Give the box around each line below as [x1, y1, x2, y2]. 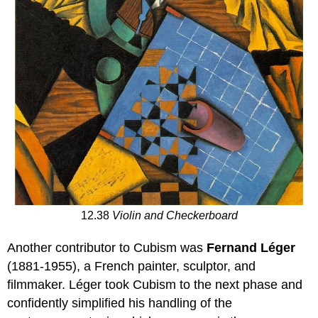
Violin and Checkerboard [109, 209, 238, 221]
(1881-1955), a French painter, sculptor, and [7, 258, 256, 273]
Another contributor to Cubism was [7, 240, 207, 255]
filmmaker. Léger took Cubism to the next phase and [7, 277, 303, 292]
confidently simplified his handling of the [7, 295, 233, 310]
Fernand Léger [207, 240, 296, 255]
